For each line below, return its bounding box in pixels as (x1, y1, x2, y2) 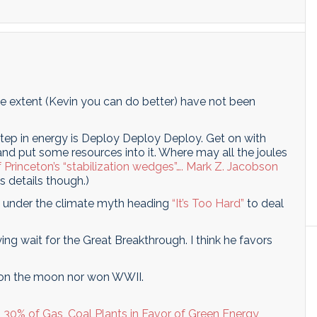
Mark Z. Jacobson (186, 160, 278, 173)
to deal (244, 197, 284, 210)
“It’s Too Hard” (172, 197, 244, 210)
